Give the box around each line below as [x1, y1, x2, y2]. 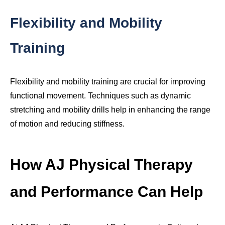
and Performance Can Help [10, 183, 203, 200]
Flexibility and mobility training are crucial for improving [10, 77, 205, 86]
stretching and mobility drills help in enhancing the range [10, 105, 210, 115]
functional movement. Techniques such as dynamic [10, 91, 191, 100]
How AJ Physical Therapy [10, 156, 193, 173]
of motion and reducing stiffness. [10, 120, 125, 129]
